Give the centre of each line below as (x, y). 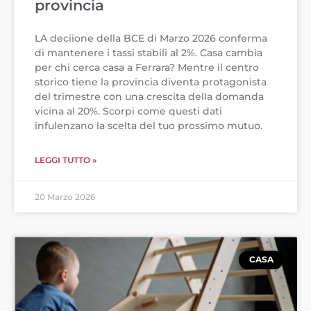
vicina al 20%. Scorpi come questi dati (128, 111)
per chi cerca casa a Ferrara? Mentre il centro (147, 68)
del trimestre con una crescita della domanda (149, 97)
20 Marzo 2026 (65, 197)
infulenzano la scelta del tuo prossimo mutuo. (149, 126)
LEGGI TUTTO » (66, 160)
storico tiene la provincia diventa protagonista (151, 82)
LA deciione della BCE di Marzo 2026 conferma (151, 39)
